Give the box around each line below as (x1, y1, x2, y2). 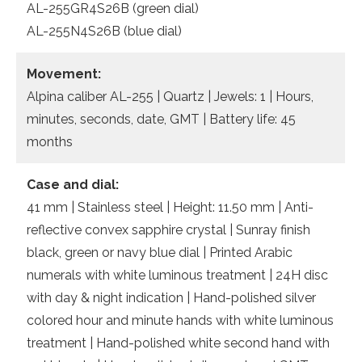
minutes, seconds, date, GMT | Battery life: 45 (27, 112, 296, 127)
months (27, 134, 73, 149)
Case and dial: (27, 177, 119, 192)
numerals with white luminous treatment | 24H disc (27, 267, 328, 283)
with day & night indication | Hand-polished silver (27, 290, 316, 305)
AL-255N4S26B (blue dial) (27, 23, 182, 39)
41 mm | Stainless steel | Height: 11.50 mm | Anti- (27, 200, 314, 215)
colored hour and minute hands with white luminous (27, 313, 334, 328)
